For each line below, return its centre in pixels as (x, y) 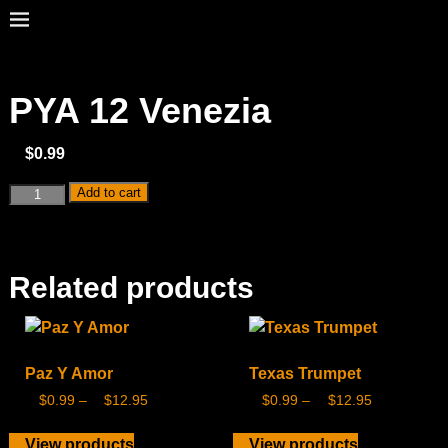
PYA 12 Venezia (139, 110)
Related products (131, 287)
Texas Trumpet (304, 373)
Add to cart (109, 192)
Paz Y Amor (68, 373)
